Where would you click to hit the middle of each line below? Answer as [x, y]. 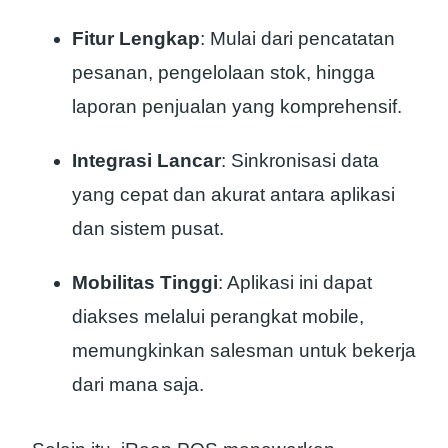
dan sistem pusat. [148, 229]
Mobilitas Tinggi [145, 283]
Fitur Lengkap [136, 39]
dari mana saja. [138, 385]
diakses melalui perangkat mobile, [218, 317]
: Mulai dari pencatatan [297, 39]
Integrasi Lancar [146, 161]
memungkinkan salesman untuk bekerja [244, 351]
